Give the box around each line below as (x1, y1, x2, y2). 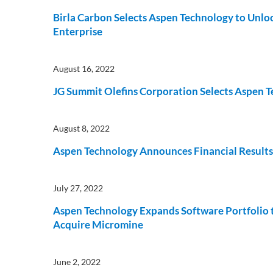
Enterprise (53, 25, 102, 38)
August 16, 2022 (53, 63, 115, 74)
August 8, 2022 (53, 123, 110, 133)
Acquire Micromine (53, 218, 143, 231)
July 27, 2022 (53, 183, 103, 193)
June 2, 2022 (53, 257, 101, 267)
